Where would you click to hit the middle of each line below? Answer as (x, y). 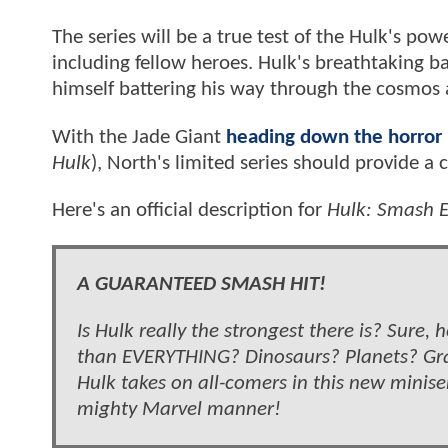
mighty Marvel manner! (179, 410)
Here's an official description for (189, 211)
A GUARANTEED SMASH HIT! (201, 284)
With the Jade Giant (139, 137)
